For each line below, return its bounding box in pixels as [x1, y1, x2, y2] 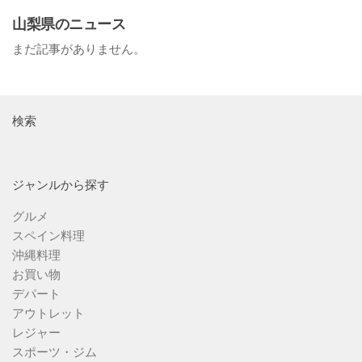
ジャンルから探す [12, 177, 109, 193]
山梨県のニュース [12, 15, 125, 34]
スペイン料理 [12, 228, 85, 244]
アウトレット [12, 305, 85, 322]
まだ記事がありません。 [12, 41, 145, 57]
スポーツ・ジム [12, 344, 97, 360]
